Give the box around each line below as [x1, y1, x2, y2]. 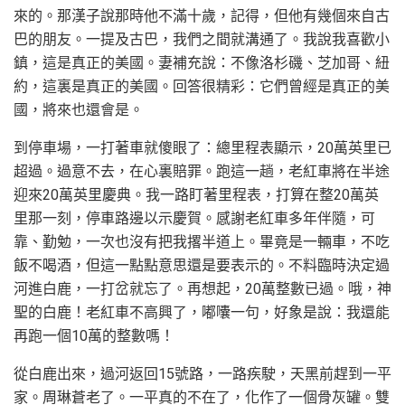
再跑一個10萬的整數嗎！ [14, 326, 174, 344]
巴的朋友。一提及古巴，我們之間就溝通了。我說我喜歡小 [14, 30, 390, 48]
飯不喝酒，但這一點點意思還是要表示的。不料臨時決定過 [14, 256, 390, 274]
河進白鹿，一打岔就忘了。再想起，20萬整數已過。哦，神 [14, 279, 391, 297]
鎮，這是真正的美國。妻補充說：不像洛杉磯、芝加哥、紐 [14, 53, 390, 71]
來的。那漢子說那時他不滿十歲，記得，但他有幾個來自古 [14, 6, 390, 24]
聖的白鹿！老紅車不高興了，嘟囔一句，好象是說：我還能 [14, 303, 390, 321]
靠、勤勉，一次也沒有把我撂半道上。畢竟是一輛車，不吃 [14, 232, 390, 250]
